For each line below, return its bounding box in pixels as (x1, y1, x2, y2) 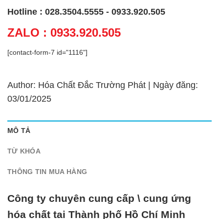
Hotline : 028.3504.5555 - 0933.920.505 (7, 6, 165, 17)
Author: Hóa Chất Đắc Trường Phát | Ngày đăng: (7, 80, 198, 90)
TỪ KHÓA (7, 147, 41, 155)
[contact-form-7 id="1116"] (7, 48, 88, 56)
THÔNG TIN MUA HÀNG (7, 167, 88, 175)
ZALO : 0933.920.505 (7, 25, 121, 39)
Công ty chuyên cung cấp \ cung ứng (7, 193, 191, 204)
